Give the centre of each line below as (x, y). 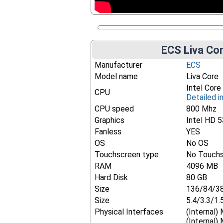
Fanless (108, 132)
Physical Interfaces (129, 212)
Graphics (110, 120)
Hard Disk (111, 177)
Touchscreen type (127, 155)
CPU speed (114, 109)
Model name (116, 76)
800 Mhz (202, 109)
